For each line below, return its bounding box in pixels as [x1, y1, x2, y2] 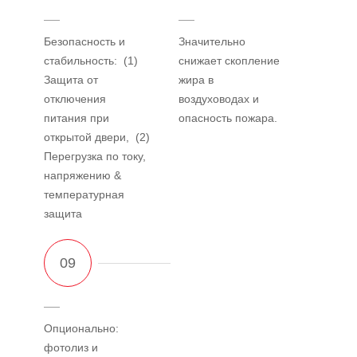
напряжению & [44, 168, 121, 182]
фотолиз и [44, 340, 98, 354]
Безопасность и [44, 34, 125, 48]
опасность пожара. [178, 111, 277, 124]
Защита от [44, 73, 98, 86]
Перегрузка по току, [44, 149, 146, 163]
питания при [44, 111, 109, 124]
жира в [178, 73, 214, 86]
